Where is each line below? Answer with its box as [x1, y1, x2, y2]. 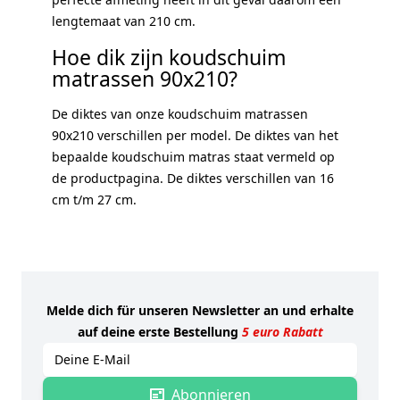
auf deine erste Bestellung [77, 322, 242, 340]
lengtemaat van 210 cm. [52, 12, 196, 29]
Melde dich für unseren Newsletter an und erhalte [46, 301, 354, 319]
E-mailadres [42, 343, 113, 361]
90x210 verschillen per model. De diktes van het [52, 126, 338, 144]
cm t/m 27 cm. [52, 190, 137, 208]
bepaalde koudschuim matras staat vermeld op [52, 147, 335, 165]
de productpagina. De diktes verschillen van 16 [52, 169, 334, 187]
